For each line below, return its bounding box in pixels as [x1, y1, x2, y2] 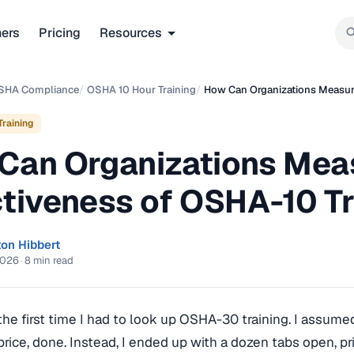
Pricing [39, 24, 81, 41]
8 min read [24, 253, 73, 267]
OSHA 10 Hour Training [87, 83, 196, 96]
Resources [100, 24, 162, 41]
